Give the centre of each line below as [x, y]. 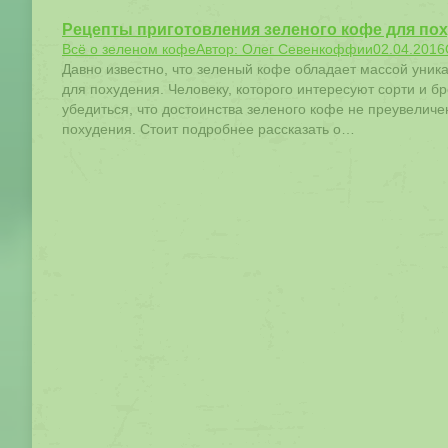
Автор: [219, 49]
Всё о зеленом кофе [129, 49]
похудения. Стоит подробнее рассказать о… [208, 129]
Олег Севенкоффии [307, 49]
